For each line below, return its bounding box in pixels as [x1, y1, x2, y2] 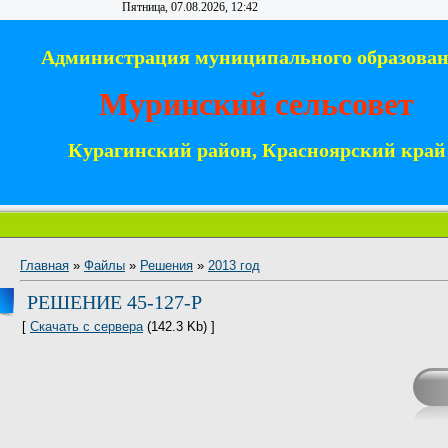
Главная [20, 258, 69, 273]
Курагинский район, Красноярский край [67, 139, 446, 162]
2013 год [208, 258, 260, 273]
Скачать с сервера [30, 319, 143, 334]
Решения [140, 258, 193, 273]
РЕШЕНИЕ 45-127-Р [27, 291, 202, 313]
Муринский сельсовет [99, 85, 414, 122]
